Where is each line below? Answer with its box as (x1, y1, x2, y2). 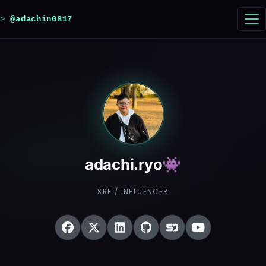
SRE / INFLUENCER (97, 187, 169, 197)
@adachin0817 (10, 14, 73, 24)
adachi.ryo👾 (84, 155, 182, 173)
